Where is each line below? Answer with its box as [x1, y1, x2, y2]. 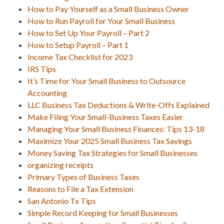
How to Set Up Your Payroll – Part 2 [27, 27, 149, 37]
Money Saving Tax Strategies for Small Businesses [27, 147, 197, 157]
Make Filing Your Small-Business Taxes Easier [27, 111, 183, 121]
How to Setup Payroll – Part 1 [27, 39, 128, 49]
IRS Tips [27, 63, 56, 73]
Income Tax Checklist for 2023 [27, 51, 132, 61]
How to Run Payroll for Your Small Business [27, 15, 175, 25]
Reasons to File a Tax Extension [27, 183, 133, 193]
